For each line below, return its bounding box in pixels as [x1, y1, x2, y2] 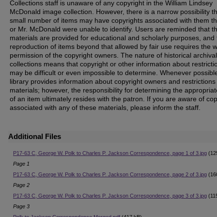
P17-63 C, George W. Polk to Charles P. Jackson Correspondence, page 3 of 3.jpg [13, 193, 207, 199]
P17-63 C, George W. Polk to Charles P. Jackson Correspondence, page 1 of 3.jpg [13, 150, 207, 156]
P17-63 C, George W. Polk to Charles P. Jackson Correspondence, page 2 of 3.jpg [13, 171, 207, 178]
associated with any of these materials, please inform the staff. [10, 104, 201, 112]
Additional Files [8, 132, 61, 141]
